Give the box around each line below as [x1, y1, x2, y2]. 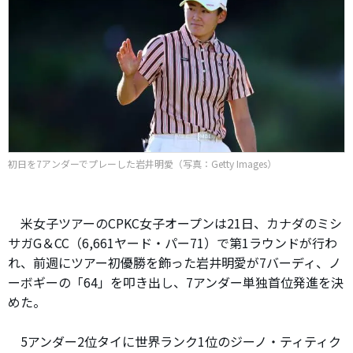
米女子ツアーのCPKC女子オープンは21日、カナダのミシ [8, 213, 342, 232]
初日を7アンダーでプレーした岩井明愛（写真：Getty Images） [8, 156, 277, 170]
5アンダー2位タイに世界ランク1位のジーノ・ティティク [8, 331, 341, 351]
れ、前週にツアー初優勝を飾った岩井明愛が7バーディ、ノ [8, 252, 341, 272]
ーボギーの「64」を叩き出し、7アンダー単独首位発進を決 [8, 272, 344, 292]
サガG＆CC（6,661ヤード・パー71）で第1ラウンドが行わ [8, 232, 337, 252]
